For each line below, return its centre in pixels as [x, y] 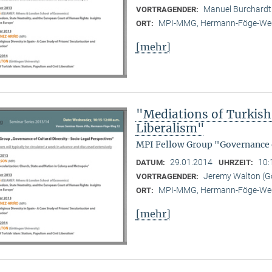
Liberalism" [170, 128]
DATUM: [151, 162]
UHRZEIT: [236, 162]
